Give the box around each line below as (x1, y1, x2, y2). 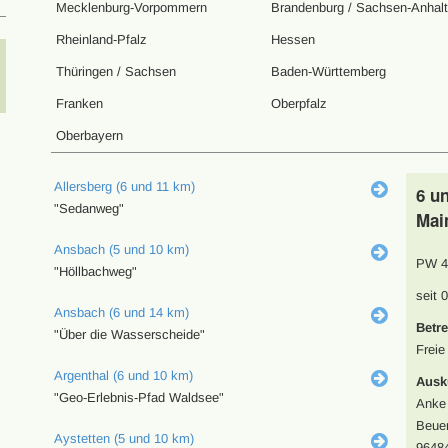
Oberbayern (55, 128, 123, 143)
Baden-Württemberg (270, 64, 386, 79)
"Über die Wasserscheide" (53, 327, 205, 342)
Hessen (270, 32, 315, 47)
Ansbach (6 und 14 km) (53, 305, 189, 320)
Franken (55, 96, 103, 111)
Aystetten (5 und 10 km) (53, 431, 194, 446)
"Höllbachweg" (53, 264, 137, 279)
